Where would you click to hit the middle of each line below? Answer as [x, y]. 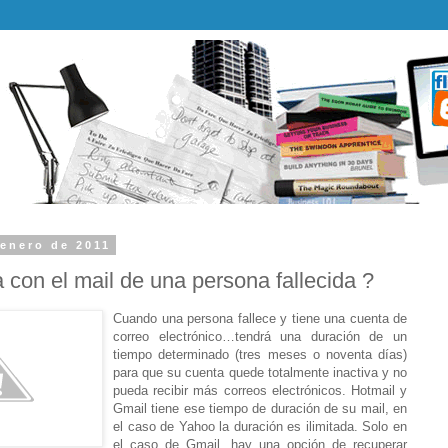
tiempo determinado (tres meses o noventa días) [260, 354]
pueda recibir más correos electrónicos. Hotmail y [260, 390]
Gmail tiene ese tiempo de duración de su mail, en [260, 408]
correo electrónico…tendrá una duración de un [260, 336]
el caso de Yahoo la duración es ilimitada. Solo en [260, 426]
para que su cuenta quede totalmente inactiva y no [260, 372]
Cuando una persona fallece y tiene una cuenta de [260, 318]
